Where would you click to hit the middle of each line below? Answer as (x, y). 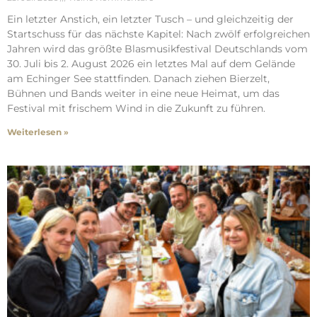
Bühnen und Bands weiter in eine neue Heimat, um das (143, 93)
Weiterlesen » (38, 132)
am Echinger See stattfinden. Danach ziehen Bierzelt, (138, 78)
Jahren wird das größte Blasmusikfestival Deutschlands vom (157, 48)
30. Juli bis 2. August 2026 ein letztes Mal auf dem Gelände (151, 63)
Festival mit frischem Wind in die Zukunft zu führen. (136, 108)
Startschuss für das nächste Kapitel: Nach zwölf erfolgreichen (158, 34)
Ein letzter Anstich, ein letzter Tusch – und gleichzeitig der (150, 19)
